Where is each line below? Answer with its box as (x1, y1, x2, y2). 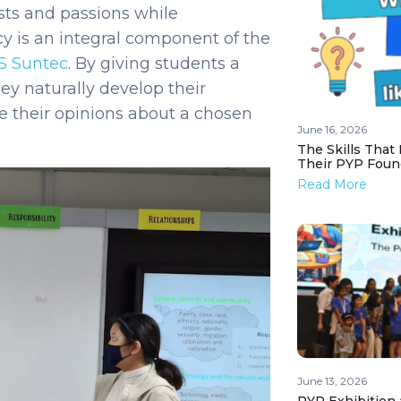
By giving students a (75, 53, 240, 73)
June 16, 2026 (296, 123, 367, 137)
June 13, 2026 (296, 374, 367, 388)
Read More (296, 176, 367, 193)
